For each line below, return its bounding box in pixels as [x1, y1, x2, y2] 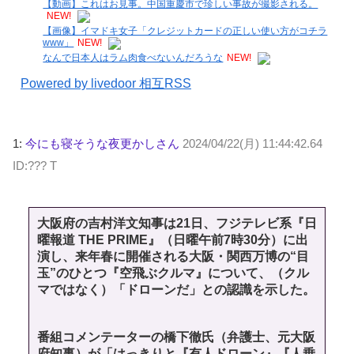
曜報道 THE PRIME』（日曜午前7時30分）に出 [37, 233, 308, 247]
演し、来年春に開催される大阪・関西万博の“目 [37, 250, 309, 264]
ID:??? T [13, 158, 57, 172]
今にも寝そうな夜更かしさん [25, 136, 179, 150]
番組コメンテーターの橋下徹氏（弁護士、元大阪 [37, 330, 315, 344]
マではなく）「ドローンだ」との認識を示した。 [37, 283, 315, 297]
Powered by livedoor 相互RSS [21, 76, 191, 90]
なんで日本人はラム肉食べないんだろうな [43, 51, 224, 63]
